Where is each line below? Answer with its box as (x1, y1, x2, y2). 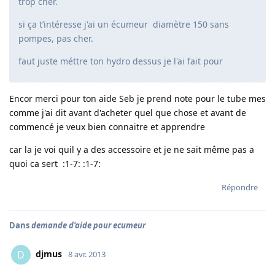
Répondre (222, 182, 258, 193)
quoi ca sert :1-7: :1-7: (9, 158, 101, 169)
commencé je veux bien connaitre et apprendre (9, 121, 205, 133)
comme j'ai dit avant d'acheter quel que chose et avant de (9, 107, 246, 118)
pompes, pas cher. (18, 33, 93, 44)
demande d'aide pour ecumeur (31, 220, 145, 231)
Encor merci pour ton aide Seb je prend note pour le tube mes (9, 93, 266, 104)
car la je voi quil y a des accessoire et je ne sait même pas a (9, 144, 254, 155)
